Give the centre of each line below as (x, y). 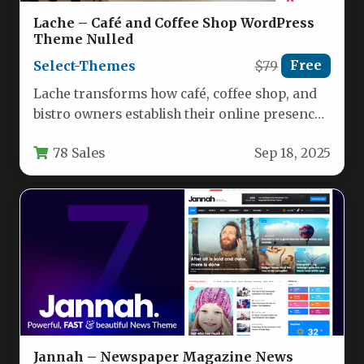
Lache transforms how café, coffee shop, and (175, 94)
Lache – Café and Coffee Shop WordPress (174, 23)
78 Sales (79, 152)
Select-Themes (84, 66)
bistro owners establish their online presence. (179, 115)
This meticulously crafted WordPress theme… (178, 135)
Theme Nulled (83, 39)
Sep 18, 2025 (292, 153)
